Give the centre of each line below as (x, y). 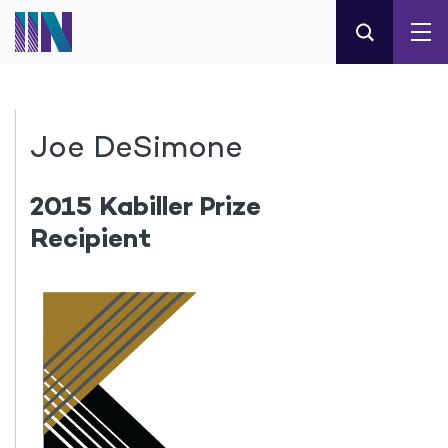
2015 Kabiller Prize (145, 206)
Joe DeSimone (136, 146)
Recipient (90, 238)
